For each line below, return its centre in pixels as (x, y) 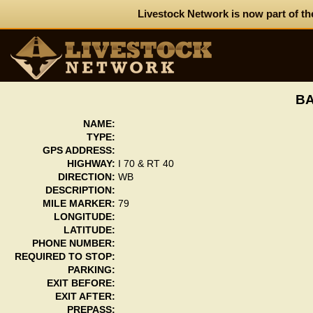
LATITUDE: (89, 230)
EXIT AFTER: (85, 297)
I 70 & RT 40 (146, 164)
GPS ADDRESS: (79, 151)
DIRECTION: (86, 177)
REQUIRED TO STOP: (65, 257)
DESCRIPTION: (80, 190)
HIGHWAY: (91, 164)
